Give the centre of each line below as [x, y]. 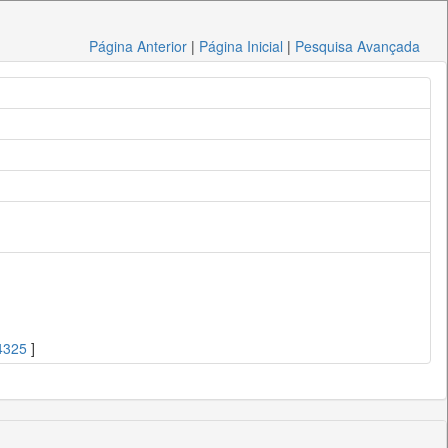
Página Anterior [138, 46]
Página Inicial [241, 46]
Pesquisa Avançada [358, 46]
